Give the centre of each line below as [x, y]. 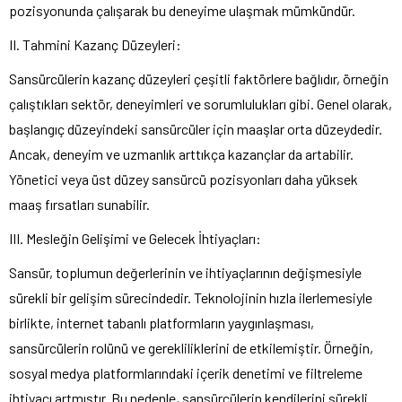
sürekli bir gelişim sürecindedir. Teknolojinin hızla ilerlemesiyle [191, 297]
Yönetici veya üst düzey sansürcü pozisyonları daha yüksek [184, 179]
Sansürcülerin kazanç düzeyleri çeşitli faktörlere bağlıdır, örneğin [199, 78]
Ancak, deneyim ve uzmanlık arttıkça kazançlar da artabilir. [181, 153]
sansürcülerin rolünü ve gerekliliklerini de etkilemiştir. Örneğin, [191, 347]
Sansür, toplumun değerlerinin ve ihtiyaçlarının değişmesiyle [185, 272]
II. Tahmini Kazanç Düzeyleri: [95, 44]
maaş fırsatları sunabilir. [79, 204]
